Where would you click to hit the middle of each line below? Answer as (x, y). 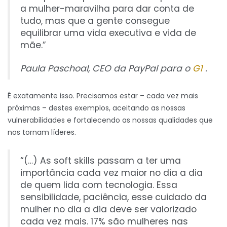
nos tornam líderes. (42, 133)
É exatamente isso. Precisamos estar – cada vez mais (103, 96)
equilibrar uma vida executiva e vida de (108, 33)
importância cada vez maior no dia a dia (111, 173)
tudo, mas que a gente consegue (95, 21)
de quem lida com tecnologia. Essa (99, 185)
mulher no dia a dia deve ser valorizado (108, 210)
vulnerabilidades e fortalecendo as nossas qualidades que (110, 120)
